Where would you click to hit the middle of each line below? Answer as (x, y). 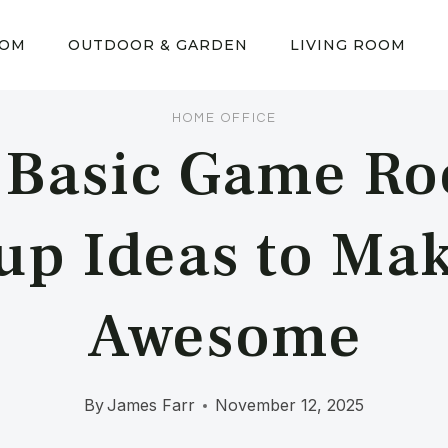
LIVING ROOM (348, 45)
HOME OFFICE (224, 117)
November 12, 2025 (290, 405)
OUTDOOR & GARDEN (158, 45)
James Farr (151, 405)
